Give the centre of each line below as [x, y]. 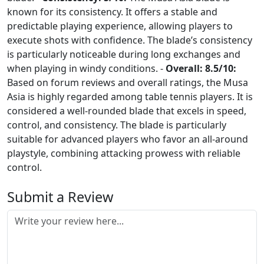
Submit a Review [60, 197]
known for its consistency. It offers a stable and [112, 12]
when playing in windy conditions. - [86, 69]
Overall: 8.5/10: [201, 69]
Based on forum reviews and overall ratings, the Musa [128, 83]
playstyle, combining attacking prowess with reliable [124, 154]
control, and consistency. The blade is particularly [117, 125]
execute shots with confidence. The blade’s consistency [130, 40]
